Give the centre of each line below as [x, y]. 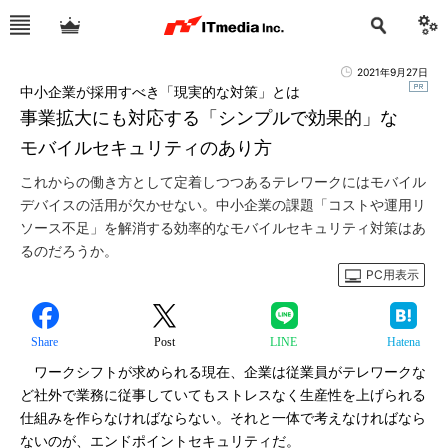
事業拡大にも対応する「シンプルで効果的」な [209, 117]
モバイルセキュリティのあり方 [146, 147]
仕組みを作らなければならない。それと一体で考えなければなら [223, 418]
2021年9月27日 [392, 72]
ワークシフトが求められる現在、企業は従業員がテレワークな [223, 372]
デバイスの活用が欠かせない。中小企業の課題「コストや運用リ [223, 205]
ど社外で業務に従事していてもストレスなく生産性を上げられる [223, 395]
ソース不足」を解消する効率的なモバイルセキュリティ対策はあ [223, 228]
